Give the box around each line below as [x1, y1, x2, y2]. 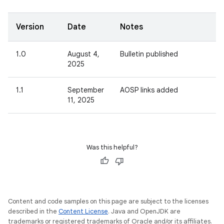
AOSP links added [120, 85, 178, 94]
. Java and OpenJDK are [108, 207, 180, 215]
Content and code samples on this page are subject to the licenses [8, 197, 208, 205]
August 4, [67, 49, 99, 58]
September [67, 85, 104, 94]
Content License [58, 207, 108, 215]
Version [16, 22, 44, 32]
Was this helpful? [86, 143, 138, 151]
